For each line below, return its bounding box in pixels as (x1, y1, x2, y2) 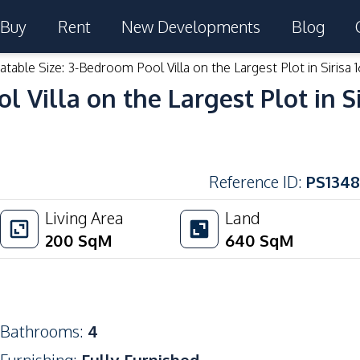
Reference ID (209, 171, 298, 192)
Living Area (45, 207, 124, 228)
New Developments (121, 16, 261, 37)
